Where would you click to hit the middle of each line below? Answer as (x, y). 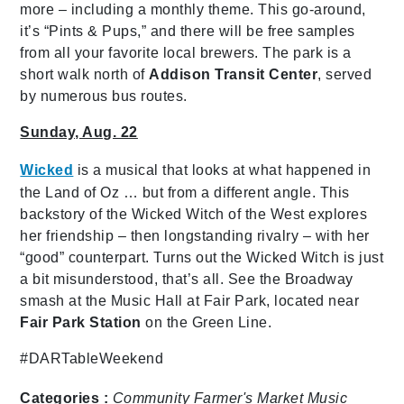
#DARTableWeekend (92, 358)
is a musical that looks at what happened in (222, 170)
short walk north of (85, 74)
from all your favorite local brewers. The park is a (186, 52)
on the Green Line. (208, 322)
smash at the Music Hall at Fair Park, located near (190, 300)
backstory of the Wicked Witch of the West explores (194, 214)
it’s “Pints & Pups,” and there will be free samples (188, 31)
